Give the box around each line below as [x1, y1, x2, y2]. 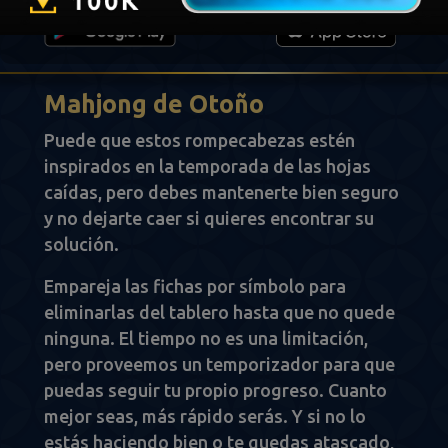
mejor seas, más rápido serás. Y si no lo [44, 406, 366, 426]
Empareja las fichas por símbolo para [44, 276, 346, 296]
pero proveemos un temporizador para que [44, 354, 395, 374]
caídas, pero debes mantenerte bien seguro [44, 182, 399, 202]
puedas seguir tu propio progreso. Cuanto [44, 380, 387, 400]
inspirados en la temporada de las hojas [44, 156, 371, 176]
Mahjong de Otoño [44, 90, 264, 118]
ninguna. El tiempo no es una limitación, [44, 328, 368, 348]
